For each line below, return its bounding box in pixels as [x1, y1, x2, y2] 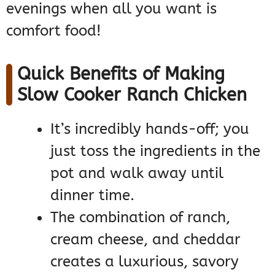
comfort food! [6, 22, 101, 40]
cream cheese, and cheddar [50, 231, 241, 249]
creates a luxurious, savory [50, 253, 239, 271]
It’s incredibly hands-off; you [50, 120, 249, 138]
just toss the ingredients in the [50, 142, 260, 160]
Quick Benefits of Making [17, 63, 225, 85]
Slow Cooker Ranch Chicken [17, 84, 247, 106]
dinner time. [50, 187, 134, 204]
